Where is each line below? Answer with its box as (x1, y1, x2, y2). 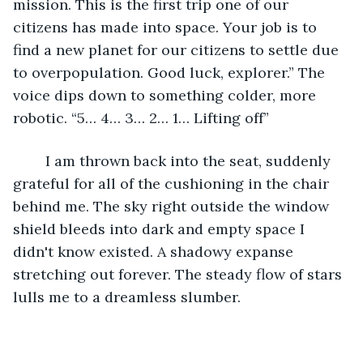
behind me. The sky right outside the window (13, 196, 333, 216)
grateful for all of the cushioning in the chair (13, 173, 333, 193)
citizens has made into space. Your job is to (13, 17, 321, 36)
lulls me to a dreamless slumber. (13, 287, 245, 306)
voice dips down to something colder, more (13, 85, 320, 105)
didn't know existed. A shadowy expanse (13, 241, 297, 261)
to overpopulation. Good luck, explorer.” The (13, 62, 329, 82)
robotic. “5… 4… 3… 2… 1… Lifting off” (13, 108, 269, 127)
